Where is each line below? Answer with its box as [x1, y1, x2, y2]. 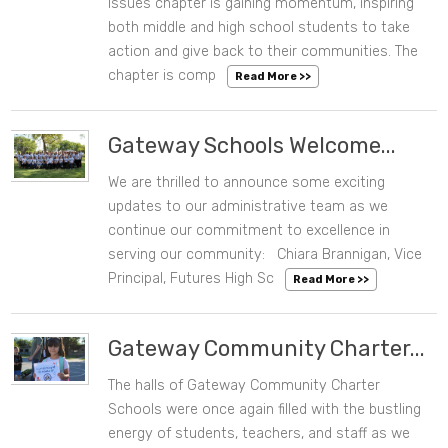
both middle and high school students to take [108, 19, 411, 37]
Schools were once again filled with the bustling [108, 401, 422, 419]
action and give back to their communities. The [108, 43, 419, 61]
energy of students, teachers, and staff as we [108, 425, 411, 443]
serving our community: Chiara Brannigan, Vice [108, 246, 423, 264]
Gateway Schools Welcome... [108, 132, 397, 160]
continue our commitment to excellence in [108, 222, 391, 240]
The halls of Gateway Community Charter [108, 377, 381, 395]
